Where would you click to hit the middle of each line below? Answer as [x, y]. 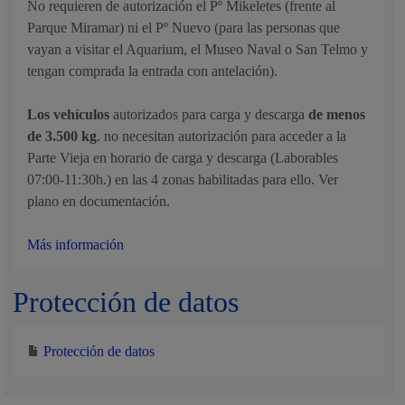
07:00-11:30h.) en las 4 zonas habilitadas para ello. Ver [183, 179]
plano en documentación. [99, 201]
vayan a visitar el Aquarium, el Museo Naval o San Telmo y [198, 49]
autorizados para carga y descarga [211, 114]
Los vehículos [71, 114]
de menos [337, 114]
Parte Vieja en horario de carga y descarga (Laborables [183, 158]
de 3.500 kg [62, 136]
